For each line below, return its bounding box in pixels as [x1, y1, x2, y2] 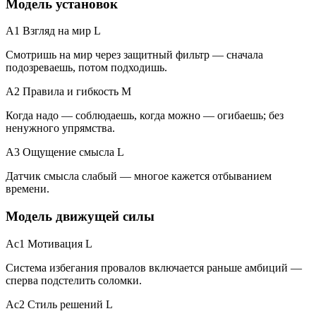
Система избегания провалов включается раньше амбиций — [6, 261, 302, 274]
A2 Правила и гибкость [6, 85, 119, 98]
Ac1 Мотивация [6, 237, 83, 250]
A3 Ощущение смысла [6, 146, 114, 159]
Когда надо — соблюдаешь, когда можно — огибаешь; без [6, 109, 284, 122]
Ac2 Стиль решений [6, 298, 103, 310]
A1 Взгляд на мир [6, 25, 91, 37]
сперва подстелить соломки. [6, 274, 142, 286]
